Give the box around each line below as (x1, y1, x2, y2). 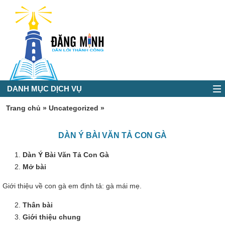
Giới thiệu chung (23, 213, 81, 221)
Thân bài (23, 201, 53, 209)
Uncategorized (49, 104, 98, 112)
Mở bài (23, 163, 46, 171)
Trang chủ (6, 104, 41, 112)
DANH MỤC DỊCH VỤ (7, 84, 82, 93)
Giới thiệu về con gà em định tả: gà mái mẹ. (3, 182, 142, 190)
